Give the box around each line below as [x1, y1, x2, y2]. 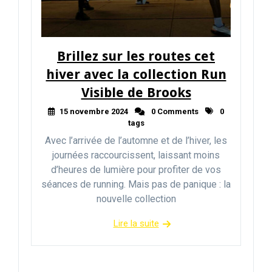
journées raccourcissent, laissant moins [52, 149, 220, 161]
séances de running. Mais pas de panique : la [41, 178, 231, 190]
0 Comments [149, 106, 199, 116]
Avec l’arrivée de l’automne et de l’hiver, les [45, 134, 227, 146]
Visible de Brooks [81, 84, 191, 100]
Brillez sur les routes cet [57, 48, 215, 64]
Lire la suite [113, 217, 159, 229]
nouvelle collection [96, 192, 176, 205]
